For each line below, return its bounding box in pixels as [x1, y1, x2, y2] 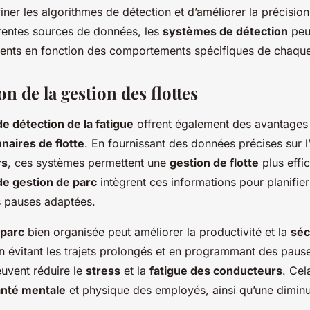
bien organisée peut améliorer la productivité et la [24, 225, 291, 239]
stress [86, 264, 120, 278]
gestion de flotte [170, 156, 259, 170]
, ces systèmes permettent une [8, 156, 170, 170]
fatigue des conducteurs [149, 264, 282, 278]
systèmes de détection [163, 24, 288, 39]
